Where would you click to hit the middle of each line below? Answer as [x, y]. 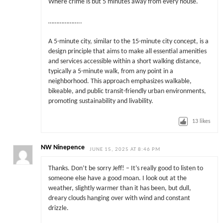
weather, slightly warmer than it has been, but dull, [119, 188]
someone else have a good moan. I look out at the [117, 178]
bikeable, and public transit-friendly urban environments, [127, 92]
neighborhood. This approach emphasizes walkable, [120, 82]
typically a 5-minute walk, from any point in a [111, 72]
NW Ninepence [63, 148]
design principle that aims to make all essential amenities [127, 52]
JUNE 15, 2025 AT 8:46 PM [125, 150]
